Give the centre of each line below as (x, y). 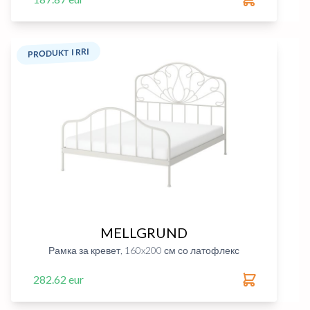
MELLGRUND (144, 232)
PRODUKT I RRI (58, 53)
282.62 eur (58, 279)
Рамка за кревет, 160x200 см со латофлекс (144, 250)
